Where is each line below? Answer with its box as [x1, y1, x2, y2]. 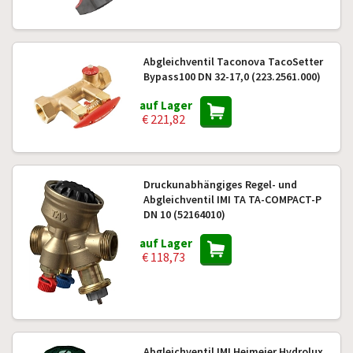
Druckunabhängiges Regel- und [143, 177, 297, 191]
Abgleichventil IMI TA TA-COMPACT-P [143, 192, 321, 206]
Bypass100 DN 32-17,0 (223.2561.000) [143, 69, 321, 84]
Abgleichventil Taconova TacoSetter [143, 54, 323, 69]
